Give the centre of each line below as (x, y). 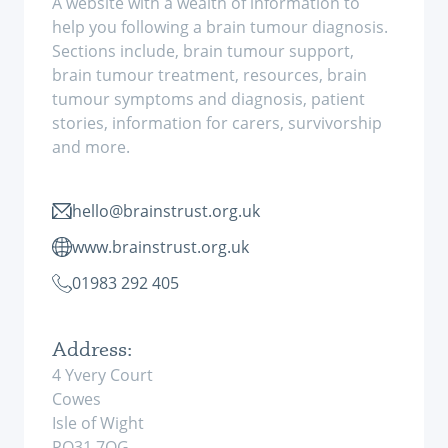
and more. (91, 147)
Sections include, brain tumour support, (203, 51)
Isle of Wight (98, 423)
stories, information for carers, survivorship (217, 123)
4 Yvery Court (102, 375)
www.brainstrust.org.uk (160, 247)
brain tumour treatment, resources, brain (209, 75)
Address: (92, 349)
